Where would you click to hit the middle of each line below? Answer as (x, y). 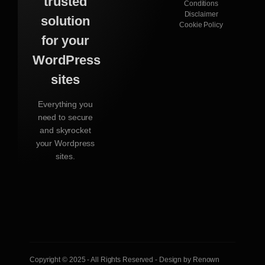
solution (65, 21)
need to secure (65, 117)
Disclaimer (201, 14)
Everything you (65, 104)
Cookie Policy (201, 25)
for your (65, 41)
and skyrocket (65, 130)
